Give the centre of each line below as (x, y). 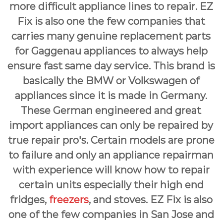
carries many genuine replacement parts (111, 36)
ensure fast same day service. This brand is (111, 66)
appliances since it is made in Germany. (111, 96)
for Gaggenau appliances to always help (111, 51)
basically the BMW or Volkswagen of (111, 81)
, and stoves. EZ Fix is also (150, 200)
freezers (69, 200)
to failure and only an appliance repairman (111, 155)
